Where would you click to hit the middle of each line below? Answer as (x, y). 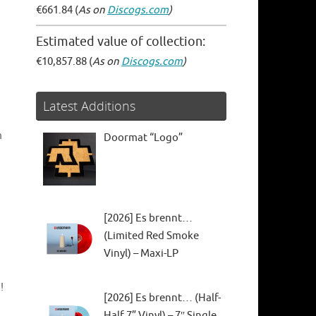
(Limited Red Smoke (152, 236)
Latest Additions (89, 106)
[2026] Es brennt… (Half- (163, 298)
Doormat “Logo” (144, 138)
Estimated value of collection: (121, 42)
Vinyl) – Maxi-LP (141, 253)
